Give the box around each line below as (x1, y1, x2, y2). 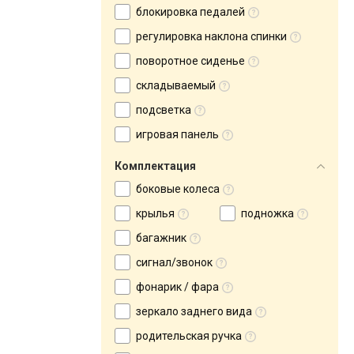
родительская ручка (136, 330, 242, 342)
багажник (136, 232, 186, 244)
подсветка (136, 104, 191, 116)
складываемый (136, 79, 216, 92)
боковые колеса (136, 183, 220, 195)
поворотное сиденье (136, 55, 245, 67)
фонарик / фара (136, 281, 219, 293)
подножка (241, 207, 294, 220)
